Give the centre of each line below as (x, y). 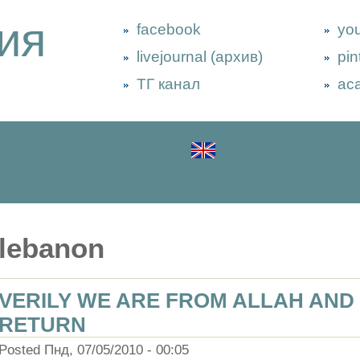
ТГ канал (168, 84)
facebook (169, 29)
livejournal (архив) (200, 57)
